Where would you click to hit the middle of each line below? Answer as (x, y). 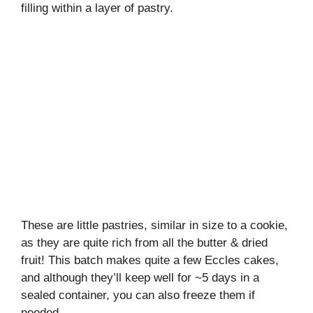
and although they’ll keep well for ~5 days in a (140, 277)
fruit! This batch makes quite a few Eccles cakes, (150, 260)
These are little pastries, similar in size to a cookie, (154, 225)
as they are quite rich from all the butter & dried (144, 242)
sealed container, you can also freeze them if (138, 295)
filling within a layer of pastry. (97, 8)
